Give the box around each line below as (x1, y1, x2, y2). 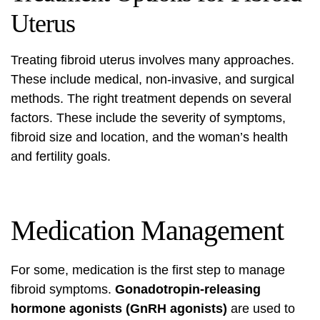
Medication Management (11, 214, 284, 246)
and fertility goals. (11, 149, 111, 164)
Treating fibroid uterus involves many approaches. (11, 53, 294, 67)
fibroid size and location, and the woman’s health (11, 130, 288, 144)
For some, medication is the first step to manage (11, 263, 285, 277)
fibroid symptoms (11, 282, 108, 296)
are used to (227, 301, 295, 316)
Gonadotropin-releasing (115, 282, 261, 296)
